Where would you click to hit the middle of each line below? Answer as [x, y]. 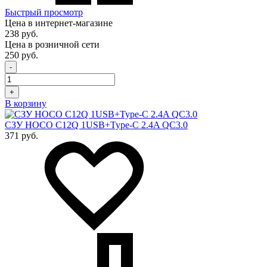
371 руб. [21, 136]
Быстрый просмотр [44, 13]
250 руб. [21, 55]
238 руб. [21, 34]
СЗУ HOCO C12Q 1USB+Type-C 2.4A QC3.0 [96, 125]
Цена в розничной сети [52, 45]
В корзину [26, 104]
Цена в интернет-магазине [59, 23]
